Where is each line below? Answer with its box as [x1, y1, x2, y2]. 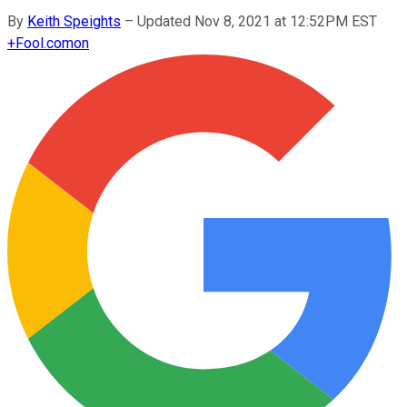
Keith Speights [27, 12, 121, 30]
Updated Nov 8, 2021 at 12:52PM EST [137, 12, 377, 30]
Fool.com [15, 34, 74, 52]
